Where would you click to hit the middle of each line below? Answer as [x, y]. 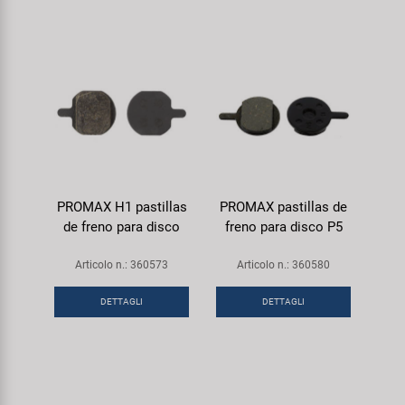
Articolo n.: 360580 [283, 265]
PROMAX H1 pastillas [122, 207]
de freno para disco [122, 227]
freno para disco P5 [283, 227]
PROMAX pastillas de [283, 207]
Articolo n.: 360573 [122, 265]
